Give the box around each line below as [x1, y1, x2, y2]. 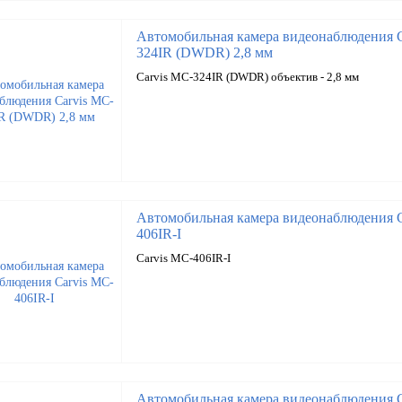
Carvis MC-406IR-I [135, 251, 231, 265]
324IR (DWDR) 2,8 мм [135, 45, 273, 60]
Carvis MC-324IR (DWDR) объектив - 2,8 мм [135, 70, 359, 83]
